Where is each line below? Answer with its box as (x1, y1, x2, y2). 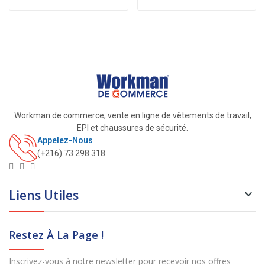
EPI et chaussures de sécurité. (77, 123, 188, 133)
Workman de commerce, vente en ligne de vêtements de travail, (14, 111, 251, 121)
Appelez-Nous (37, 135, 93, 146)
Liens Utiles (9, 187, 79, 204)
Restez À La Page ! (9, 228, 104, 243)
